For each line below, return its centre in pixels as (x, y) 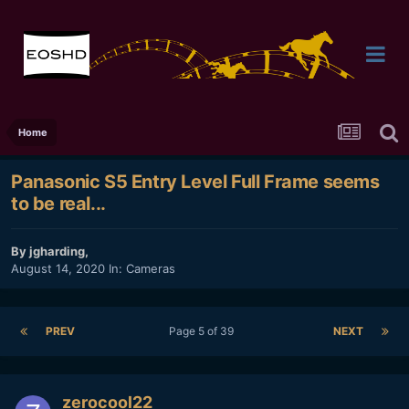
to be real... (58, 204)
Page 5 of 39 (204, 331)
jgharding (57, 252)
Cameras (151, 269)
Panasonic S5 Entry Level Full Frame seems (195, 182)
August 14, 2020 (58, 269)
